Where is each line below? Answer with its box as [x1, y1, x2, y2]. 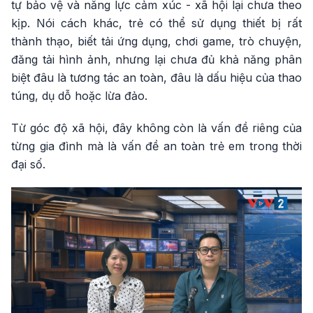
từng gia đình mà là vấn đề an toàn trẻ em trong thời [11, 139, 302, 153]
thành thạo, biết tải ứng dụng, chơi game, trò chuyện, [11, 34, 302, 48]
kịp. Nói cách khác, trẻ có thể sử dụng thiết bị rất [11, 16, 302, 30]
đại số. [11, 157, 45, 171]
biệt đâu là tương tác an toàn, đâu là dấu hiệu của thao [11, 71, 302, 85]
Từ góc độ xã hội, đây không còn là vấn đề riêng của [11, 121, 302, 135]
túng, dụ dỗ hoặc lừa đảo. [11, 89, 147, 103]
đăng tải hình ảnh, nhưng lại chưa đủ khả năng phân [11, 52, 302, 66]
